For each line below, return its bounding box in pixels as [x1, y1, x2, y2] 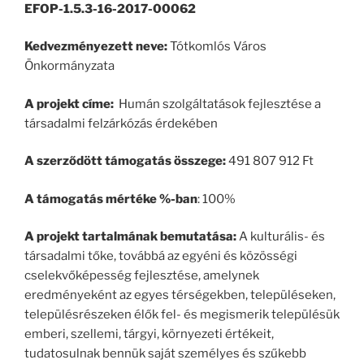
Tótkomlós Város [167, 39, 266, 54]
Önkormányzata [24, 58, 115, 73]
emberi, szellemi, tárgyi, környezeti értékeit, [24, 327, 274, 341]
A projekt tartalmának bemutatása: [24, 229, 236, 244]
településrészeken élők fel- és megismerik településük [24, 307, 340, 322]
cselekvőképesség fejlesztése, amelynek [24, 268, 259, 283]
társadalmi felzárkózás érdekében [24, 115, 218, 131]
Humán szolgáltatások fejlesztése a [116, 96, 321, 111]
